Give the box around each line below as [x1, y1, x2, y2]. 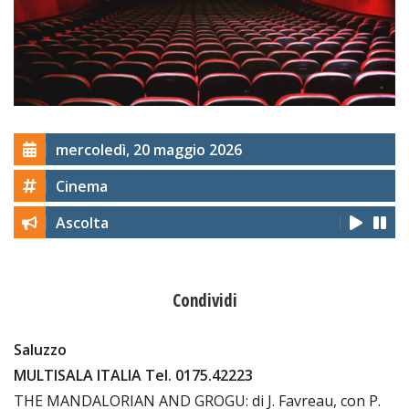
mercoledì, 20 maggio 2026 [56, 139, 242, 160]
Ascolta [56, 212, 109, 233]
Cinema [56, 175, 108, 196]
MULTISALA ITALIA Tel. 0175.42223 [14, 364, 253, 385]
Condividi [172, 288, 237, 312]
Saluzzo [14, 339, 67, 360]
